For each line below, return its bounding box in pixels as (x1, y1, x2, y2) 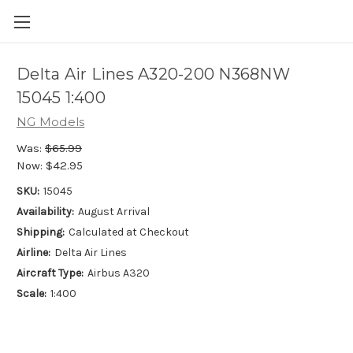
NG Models (17, 114, 85, 129)
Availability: (17, 204, 74, 218)
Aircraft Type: (17, 266, 84, 280)
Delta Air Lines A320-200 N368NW (17, 65, 290, 84)
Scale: (17, 286, 46, 300)
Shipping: (17, 225, 65, 239)
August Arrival (77, 204, 150, 218)
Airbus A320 (87, 266, 150, 280)
